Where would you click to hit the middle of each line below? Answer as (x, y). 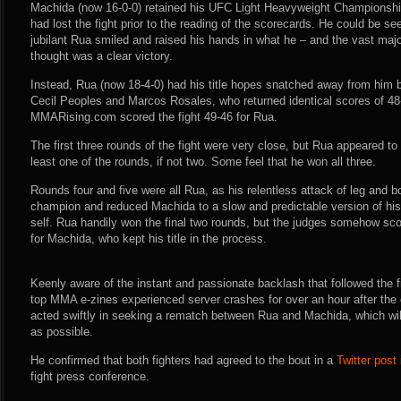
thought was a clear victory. (102, 56)
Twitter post (367, 360)
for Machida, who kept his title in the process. (149, 239)
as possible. (62, 332)
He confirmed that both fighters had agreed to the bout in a (183, 360)
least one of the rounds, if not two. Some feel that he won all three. (203, 162)
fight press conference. (90, 376)
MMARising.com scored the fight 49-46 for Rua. (154, 117)
